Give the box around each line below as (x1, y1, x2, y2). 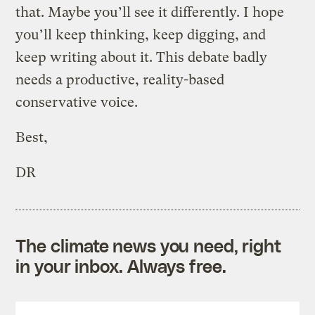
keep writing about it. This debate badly (15, 49, 268, 65)
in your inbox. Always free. (15, 255, 226, 276)
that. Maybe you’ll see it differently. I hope (15, 4, 285, 20)
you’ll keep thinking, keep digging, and (15, 26, 266, 43)
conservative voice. (15, 94, 139, 110)
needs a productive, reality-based (15, 71, 225, 88)
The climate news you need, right (15, 234, 282, 256)
